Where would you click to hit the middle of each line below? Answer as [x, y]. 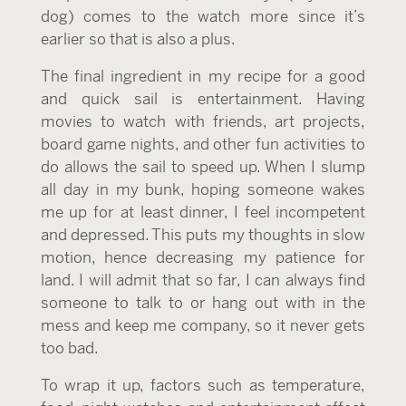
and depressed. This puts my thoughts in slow [203, 235]
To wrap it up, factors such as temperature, [203, 385]
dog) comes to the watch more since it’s [203, 16]
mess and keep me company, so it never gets [203, 325]
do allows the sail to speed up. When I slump [203, 167]
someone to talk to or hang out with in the [203, 303]
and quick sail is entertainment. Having [203, 99]
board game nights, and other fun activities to [203, 144]
